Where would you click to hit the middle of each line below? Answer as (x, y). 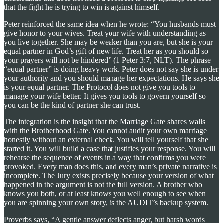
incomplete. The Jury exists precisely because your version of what (109, 175)
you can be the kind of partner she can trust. (72, 105)
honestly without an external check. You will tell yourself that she (106, 139)
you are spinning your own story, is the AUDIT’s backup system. (106, 202)
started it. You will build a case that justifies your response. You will (110, 148)
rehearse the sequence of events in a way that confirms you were (105, 157)
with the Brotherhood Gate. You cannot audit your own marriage (105, 130)
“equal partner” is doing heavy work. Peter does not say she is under (111, 69)
